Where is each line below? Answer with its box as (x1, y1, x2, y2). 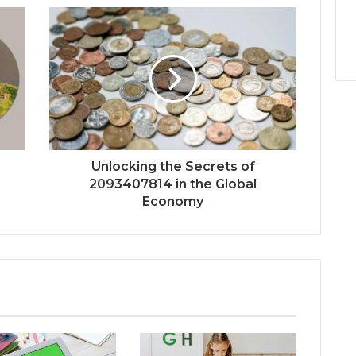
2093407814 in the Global (89, 176, 257, 192)
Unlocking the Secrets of (91, 158, 255, 174)
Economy (142, 193, 203, 209)
